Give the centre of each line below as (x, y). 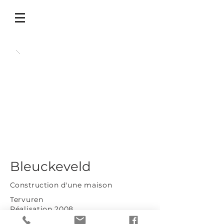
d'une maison (87, 185)
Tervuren (27, 199)
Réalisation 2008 (42, 209)
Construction (34, 185)
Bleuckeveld (50, 166)
